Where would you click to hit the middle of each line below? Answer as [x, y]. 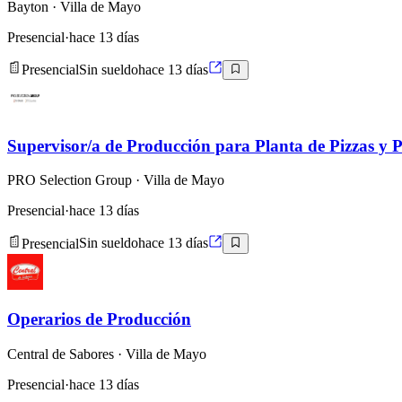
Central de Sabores [61, 354]
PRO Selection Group [70, 180]
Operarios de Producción [99, 319]
